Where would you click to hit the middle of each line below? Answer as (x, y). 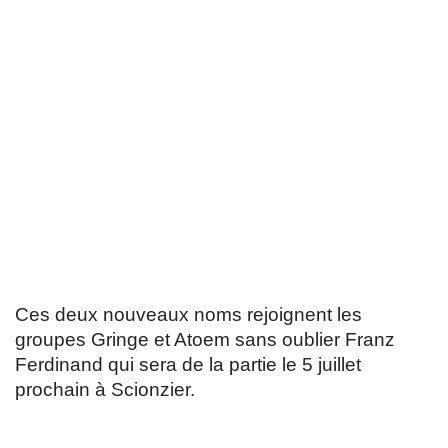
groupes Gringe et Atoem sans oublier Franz (205, 340)
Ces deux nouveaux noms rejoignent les (188, 315)
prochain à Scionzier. (107, 390)
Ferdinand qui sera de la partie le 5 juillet (188, 365)
